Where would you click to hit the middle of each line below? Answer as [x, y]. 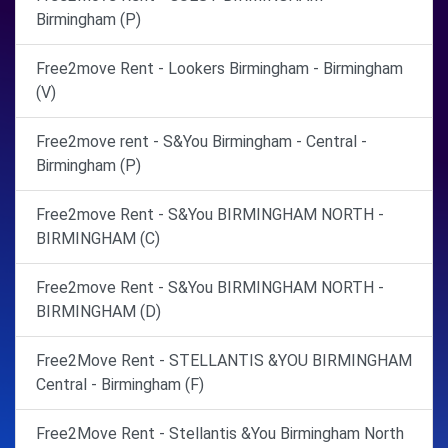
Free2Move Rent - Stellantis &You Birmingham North [220, 433]
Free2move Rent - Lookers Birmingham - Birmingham [219, 68]
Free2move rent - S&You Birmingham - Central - [201, 141]
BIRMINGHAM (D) [98, 311]
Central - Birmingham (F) [120, 384]
